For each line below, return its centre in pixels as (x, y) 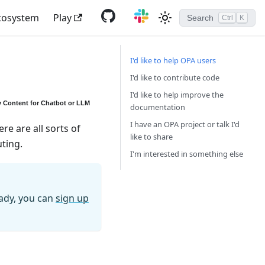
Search (200, 18)
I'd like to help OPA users (173, 60)
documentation (158, 107)
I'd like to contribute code (175, 77)
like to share (151, 137)
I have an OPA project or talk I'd (185, 124)
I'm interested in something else (187, 154)
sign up (72, 198)
